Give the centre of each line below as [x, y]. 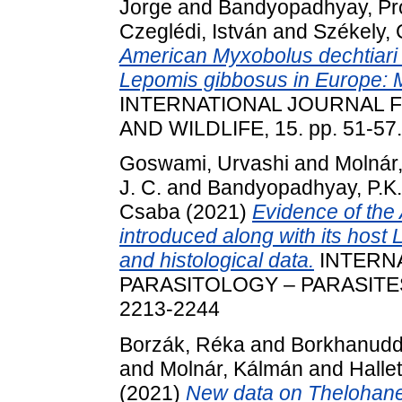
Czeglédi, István [193, 31]
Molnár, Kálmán [232, 369]
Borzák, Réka [182, 345]
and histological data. [217, 261]
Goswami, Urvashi [204, 164]
